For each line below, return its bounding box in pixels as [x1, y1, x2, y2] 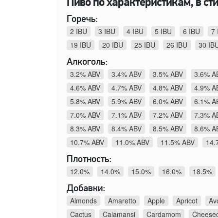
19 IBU [70, 39, 91, 50]
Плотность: [67, 154, 112, 164]
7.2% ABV [153, 109, 183, 120]
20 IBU [102, 39, 123, 50]
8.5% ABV [153, 123, 183, 133]
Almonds [70, 195, 97, 205]
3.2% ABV [70, 69, 100, 79]
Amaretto [108, 195, 136, 205]
